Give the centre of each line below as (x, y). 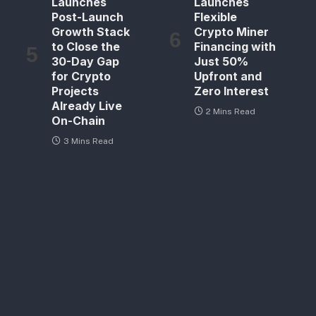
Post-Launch (87, 17)
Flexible (216, 17)
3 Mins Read (88, 141)
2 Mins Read (231, 112)
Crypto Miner (232, 32)
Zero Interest (232, 91)
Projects (75, 91)
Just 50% (221, 62)
